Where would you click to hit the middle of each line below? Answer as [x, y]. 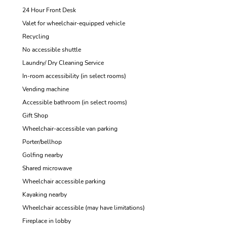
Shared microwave [47, 168]
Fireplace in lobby [47, 221]
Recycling [36, 36]
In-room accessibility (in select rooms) [74, 76]
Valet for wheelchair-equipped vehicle [74, 23]
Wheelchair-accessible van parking [70, 129]
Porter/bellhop [42, 142]
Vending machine [46, 89]
